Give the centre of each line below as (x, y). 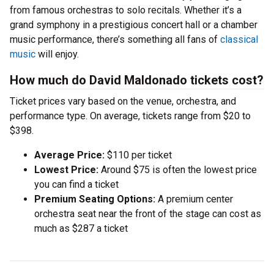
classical (239, 39)
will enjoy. (57, 54)
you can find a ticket (76, 184)
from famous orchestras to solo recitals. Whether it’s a (126, 10)
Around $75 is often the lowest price (179, 170)
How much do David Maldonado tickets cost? (137, 80)
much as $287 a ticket (81, 228)
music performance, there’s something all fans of (115, 39)
